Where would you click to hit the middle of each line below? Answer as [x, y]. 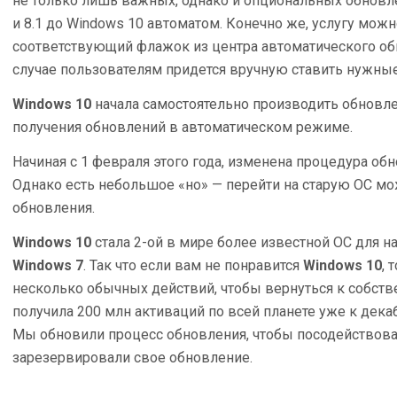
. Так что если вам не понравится [193, 265]
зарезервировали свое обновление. [132, 357]
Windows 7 [48, 265]
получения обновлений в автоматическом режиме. [183, 127]
